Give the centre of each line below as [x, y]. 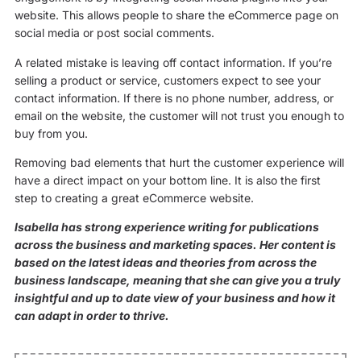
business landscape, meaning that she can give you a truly [177, 280]
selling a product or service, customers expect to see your [167, 80]
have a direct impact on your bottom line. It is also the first [167, 180]
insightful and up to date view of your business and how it [174, 298]
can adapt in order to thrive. [91, 316]
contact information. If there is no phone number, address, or [174, 98]
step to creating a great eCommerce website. [134, 198]
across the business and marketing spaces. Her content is [175, 245]
